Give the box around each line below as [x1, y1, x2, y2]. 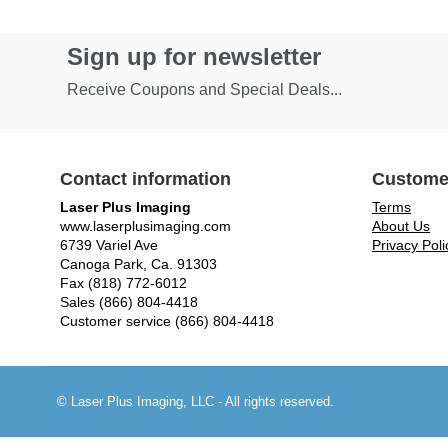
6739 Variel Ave [60, 237, 158, 254]
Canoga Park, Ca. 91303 [60, 256, 217, 273]
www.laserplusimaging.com [60, 218, 231, 235]
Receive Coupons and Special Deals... [67, 81, 342, 99]
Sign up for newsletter [67, 43, 321, 71]
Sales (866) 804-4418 [60, 294, 198, 311]
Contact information [60, 169, 231, 190]
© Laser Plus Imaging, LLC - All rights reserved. [57, 394, 334, 410]
